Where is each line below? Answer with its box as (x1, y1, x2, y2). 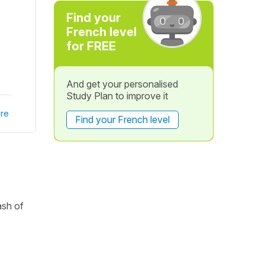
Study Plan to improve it (66, 90, 168, 102)
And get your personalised (66, 78, 178, 90)
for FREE (66, 39, 116, 53)
